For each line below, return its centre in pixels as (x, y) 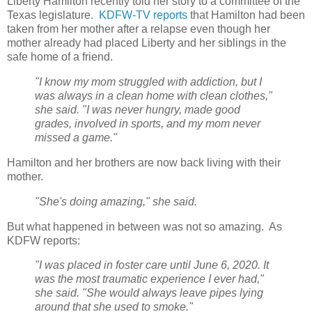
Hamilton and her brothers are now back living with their (144, 162)
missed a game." (77, 138)
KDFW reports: (45, 240)
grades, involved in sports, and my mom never (148, 124)
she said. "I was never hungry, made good (138, 110)
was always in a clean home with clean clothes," (154, 96)
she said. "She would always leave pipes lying (149, 293)
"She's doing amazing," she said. (117, 201)
